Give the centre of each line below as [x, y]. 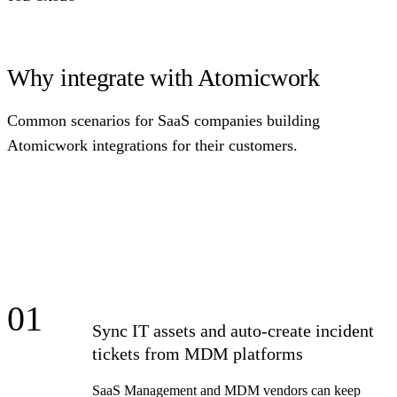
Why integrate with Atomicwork [163, 77]
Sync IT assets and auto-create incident [233, 330]
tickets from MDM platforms [198, 353]
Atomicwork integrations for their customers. [152, 145]
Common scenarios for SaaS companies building [163, 120]
